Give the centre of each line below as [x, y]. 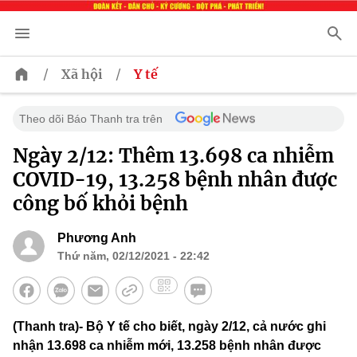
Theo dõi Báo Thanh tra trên [91, 119]
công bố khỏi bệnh [100, 204]
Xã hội [82, 75]
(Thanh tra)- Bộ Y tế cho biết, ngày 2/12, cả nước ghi [169, 327]
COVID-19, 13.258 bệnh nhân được [175, 180]
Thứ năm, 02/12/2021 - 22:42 [133, 256]
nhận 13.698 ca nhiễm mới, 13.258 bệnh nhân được [167, 346]
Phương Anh [97, 238]
